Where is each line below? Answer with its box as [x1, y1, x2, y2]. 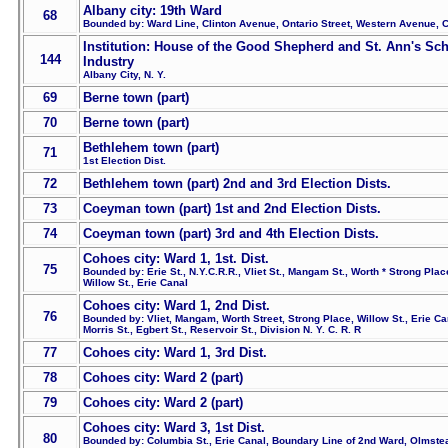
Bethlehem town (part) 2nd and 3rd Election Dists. [83, 176, 391, 192]
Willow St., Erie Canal [83, 277, 188, 289]
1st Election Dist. [83, 155, 166, 167]
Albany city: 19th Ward [83, 3, 222, 19]
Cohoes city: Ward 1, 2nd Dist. [83, 298, 270, 314]
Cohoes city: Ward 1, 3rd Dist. [83, 345, 267, 361]
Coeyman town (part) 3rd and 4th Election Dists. [83, 226, 379, 242]
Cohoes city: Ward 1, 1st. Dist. [83, 251, 269, 267]
